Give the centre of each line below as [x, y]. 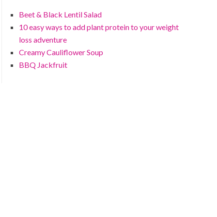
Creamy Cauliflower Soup [61, 52]
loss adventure [43, 39]
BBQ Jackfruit [43, 65]
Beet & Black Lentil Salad [61, 14]
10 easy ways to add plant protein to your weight [99, 27]
